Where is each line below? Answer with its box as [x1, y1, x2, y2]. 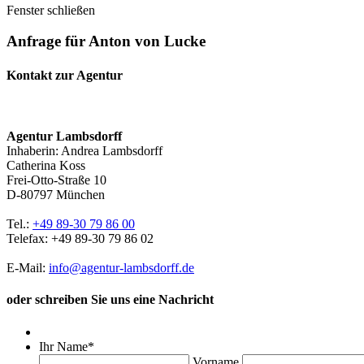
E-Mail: [6, 261, 49, 275]
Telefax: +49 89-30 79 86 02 [6, 232, 154, 245]
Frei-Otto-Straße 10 [6, 173, 106, 187]
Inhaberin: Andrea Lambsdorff [6, 144, 162, 158]
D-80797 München [6, 188, 105, 201]
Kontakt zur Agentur [6, 67, 123, 82]
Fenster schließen [6, 2, 95, 17]
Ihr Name [39, 339, 88, 353]
